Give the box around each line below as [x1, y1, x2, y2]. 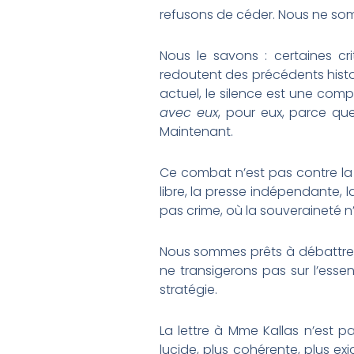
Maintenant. [159, 122, 233, 141]
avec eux [159, 104, 219, 122]
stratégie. [159, 281, 217, 299]
